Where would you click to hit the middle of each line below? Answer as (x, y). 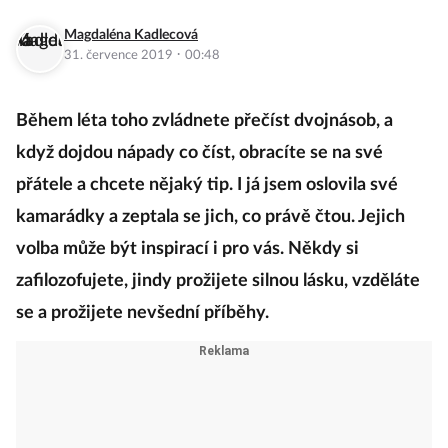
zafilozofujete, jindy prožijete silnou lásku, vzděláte (218, 281)
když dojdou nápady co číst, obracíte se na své (199, 153)
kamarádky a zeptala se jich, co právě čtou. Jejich (210, 217)
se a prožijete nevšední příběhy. (142, 313)
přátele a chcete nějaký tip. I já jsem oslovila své (207, 185)
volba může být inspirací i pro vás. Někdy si (187, 249)
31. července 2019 (120, 56)
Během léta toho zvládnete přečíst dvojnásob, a (204, 121)
